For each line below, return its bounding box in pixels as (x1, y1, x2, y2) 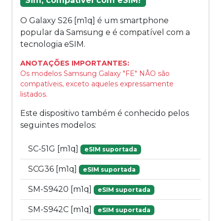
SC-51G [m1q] (28, 144, 80, 154)
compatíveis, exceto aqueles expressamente (20, 79, 174, 89)
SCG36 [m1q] (28, 164, 79, 174)
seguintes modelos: (20, 120, 96, 130)
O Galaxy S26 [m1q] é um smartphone (20, 16, 169, 26)
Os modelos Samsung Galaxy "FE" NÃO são (20, 69, 170, 78)
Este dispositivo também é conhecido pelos (20, 109, 189, 118)
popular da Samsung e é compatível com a (20, 28, 190, 37)
